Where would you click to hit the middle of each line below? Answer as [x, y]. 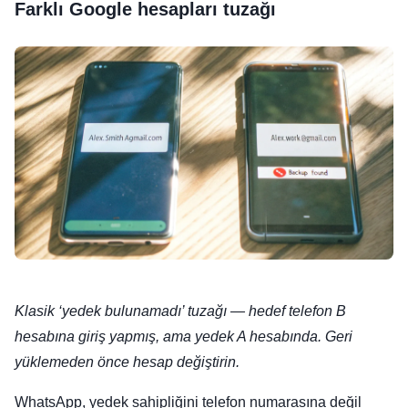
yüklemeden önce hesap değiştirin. [127, 362]
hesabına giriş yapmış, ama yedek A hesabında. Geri [184, 337]
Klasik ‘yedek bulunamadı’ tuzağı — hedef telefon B [180, 311]
